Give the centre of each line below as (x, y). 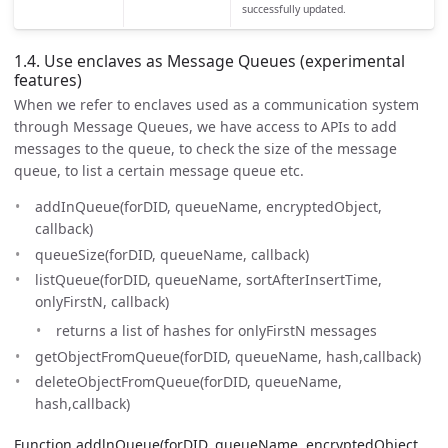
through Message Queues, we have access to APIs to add (205, 127)
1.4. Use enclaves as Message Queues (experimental (209, 61)
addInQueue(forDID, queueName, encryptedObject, (208, 207)
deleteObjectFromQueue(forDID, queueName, (188, 382)
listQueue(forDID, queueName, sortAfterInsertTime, (208, 280)
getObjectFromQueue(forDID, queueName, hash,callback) (228, 356)
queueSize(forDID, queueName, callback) (172, 254)
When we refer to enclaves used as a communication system (216, 105)
